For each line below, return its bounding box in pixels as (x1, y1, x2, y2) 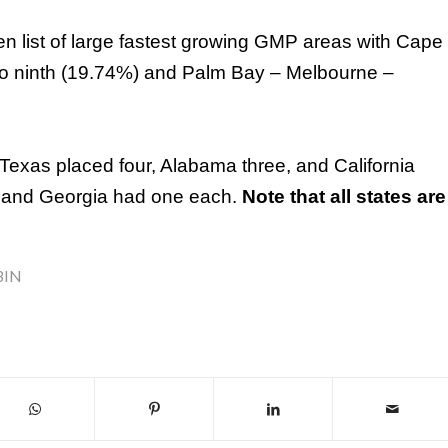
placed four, (51, 155, 160, 176)
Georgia (39, 186, 108, 207)
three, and (237, 155, 334, 176)
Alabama (160, 155, 237, 176)
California (334, 155, 415, 176)
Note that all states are (242, 186, 446, 207)
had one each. (108, 186, 242, 207)
